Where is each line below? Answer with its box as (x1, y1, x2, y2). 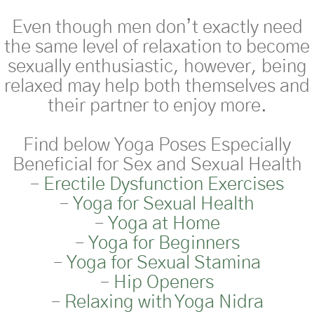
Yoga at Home (107, 214, 220, 233)
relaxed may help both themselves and (4, 76, 310, 95)
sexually (7, 57, 75, 76)
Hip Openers (114, 273, 214, 292)
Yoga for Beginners (88, 233, 240, 252)
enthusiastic (74, 57, 173, 76)
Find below (23, 135, 114, 154)
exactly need (198, 18, 303, 36)
